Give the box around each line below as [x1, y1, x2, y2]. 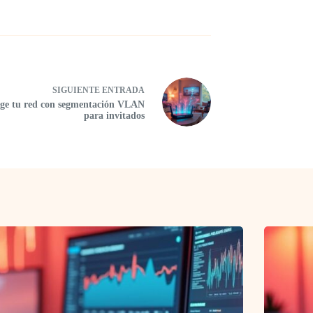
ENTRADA [102, 85, 145, 95]
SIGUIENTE [52, 85, 102, 95]
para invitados [84, 110, 145, 121]
